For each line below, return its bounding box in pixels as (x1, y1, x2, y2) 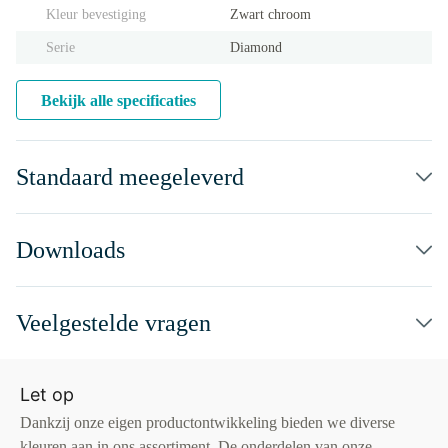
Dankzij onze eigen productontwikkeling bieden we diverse (20, 414, 395, 431)
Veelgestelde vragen (16, 310, 211, 336)
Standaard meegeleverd (16, 164, 244, 190)
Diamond (230, 40, 282, 55)
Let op (20, 384, 74, 405)
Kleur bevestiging (46, 7, 146, 22)
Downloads (16, 237, 125, 263)
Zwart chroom (230, 7, 311, 22)
